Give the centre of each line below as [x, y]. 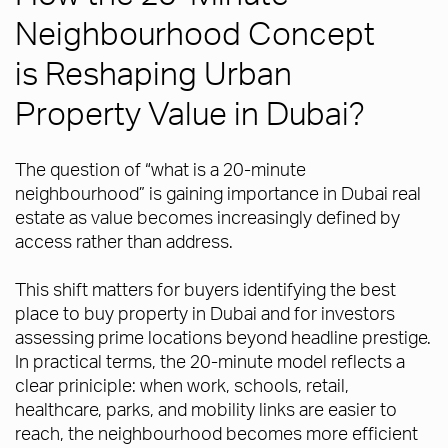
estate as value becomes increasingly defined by [207, 217]
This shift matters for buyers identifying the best [205, 289]
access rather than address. [124, 241]
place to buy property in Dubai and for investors [205, 313]
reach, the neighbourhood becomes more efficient [216, 433]
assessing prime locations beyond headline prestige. [223, 337]
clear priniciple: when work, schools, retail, [182, 385]
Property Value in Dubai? [190, 113]
